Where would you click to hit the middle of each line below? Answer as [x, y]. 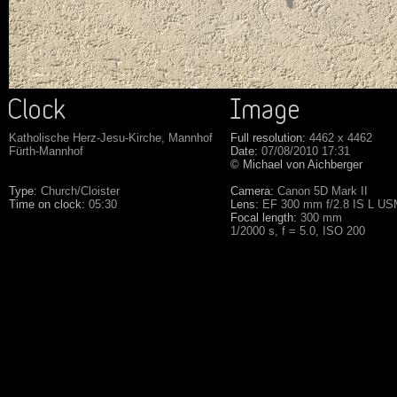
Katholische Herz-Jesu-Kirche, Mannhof [111, 138]
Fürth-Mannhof [46, 151]
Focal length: [264, 218]
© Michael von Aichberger [296, 164]
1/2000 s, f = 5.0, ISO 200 [298, 231]
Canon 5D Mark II [321, 191]
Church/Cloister [80, 191]
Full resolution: [268, 138]
